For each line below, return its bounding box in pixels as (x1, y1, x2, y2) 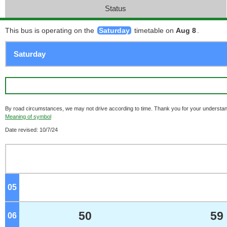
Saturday (99, 26, 130, 34)
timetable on (132, 26, 176, 34)
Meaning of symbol (5, 113, 51, 120)
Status (105, 4, 127, 13)
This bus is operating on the (5, 26, 96, 34)
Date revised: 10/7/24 (5, 127, 58, 133)
